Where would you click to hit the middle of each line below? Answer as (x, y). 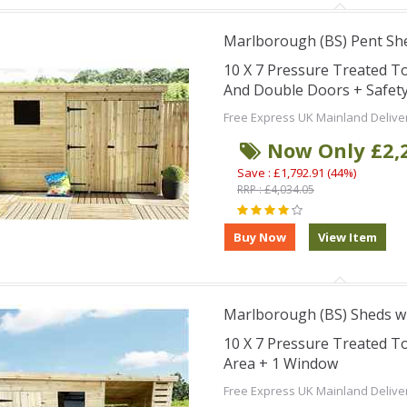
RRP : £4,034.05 (275, 189)
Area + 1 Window (280, 363)
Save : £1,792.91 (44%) (296, 173)
